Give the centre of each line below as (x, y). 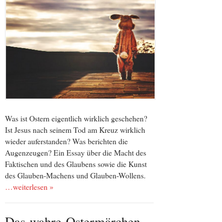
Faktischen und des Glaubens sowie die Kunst (76, 164)
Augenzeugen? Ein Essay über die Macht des (76, 153)
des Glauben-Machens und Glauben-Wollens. (75, 175)
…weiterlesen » (29, 187)
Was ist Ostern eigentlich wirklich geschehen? (76, 118)
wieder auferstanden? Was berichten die (66, 141)
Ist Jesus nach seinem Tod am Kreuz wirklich (75, 130)
